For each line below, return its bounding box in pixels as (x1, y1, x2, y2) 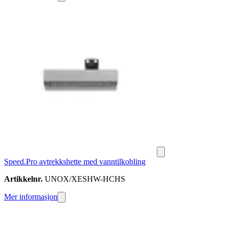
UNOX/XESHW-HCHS (43, 175, 125, 184)
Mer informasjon (4, 192, 58, 202)
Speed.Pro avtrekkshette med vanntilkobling (4, 157, 146, 166)
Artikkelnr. (4, 175, 43, 184)
